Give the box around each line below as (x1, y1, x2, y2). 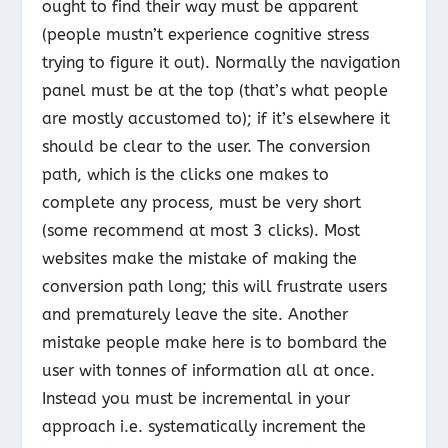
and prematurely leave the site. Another (42, 304, 349, 324)
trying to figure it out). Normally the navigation (42, 52, 401, 72)
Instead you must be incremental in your (42, 388, 351, 408)
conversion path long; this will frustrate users (42, 276, 388, 296)
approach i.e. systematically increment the (42, 416, 367, 436)
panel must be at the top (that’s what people (42, 80, 389, 100)
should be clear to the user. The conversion (42, 136, 371, 156)
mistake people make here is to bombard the (42, 332, 388, 352)
